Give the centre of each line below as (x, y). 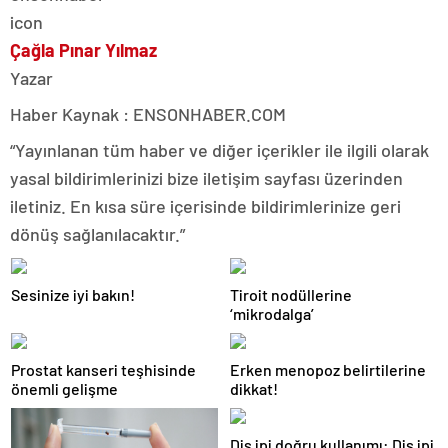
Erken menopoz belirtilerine (328, 369)
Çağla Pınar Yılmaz (83, 50)
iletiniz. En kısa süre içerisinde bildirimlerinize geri (205, 206)
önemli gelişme (64, 388)
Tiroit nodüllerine (291, 294)
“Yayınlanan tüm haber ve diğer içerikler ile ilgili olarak (219, 150)
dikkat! (254, 388)
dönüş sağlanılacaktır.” (97, 234)
